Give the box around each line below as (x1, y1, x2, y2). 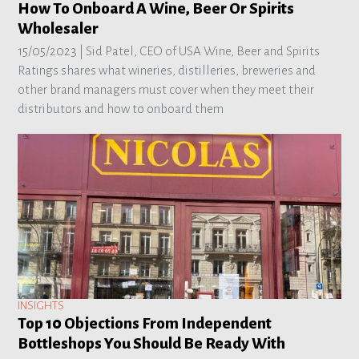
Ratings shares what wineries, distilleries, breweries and (18, 63, 317, 77)
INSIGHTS (18, 300, 65, 313)
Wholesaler (18, 19, 99, 37)
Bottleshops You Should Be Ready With (18, 335, 286, 353)
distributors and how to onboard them (18, 101, 224, 115)
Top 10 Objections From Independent (18, 315, 272, 333)
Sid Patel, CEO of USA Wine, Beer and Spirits (86, 43, 321, 58)
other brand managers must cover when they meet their (18, 82, 315, 96)
